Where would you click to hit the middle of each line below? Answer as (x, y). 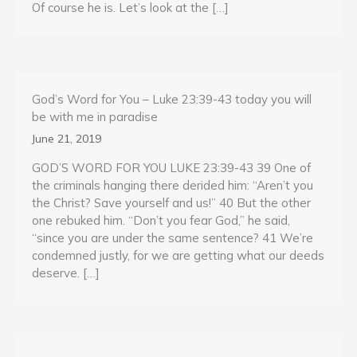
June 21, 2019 (67, 138)
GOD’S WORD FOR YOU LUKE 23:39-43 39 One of (171, 167)
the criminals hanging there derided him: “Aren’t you (173, 185)
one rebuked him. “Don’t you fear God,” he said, (161, 220)
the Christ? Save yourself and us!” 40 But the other (171, 202)
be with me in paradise (95, 116)
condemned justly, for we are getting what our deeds (178, 255)
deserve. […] (66, 273)
